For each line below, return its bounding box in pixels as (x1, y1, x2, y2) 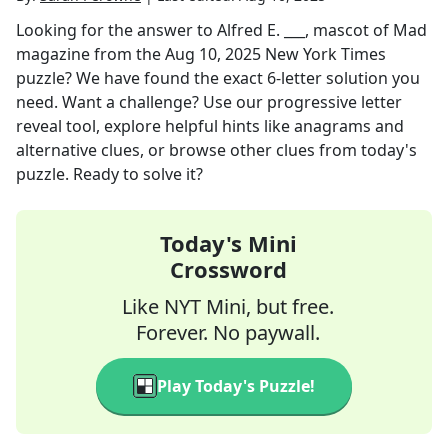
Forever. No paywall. (136, 319, 320, 346)
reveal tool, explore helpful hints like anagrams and (16, 115, 404, 137)
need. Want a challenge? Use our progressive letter (16, 91, 402, 113)
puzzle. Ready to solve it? (16, 163, 203, 185)
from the (90, 43, 165, 65)
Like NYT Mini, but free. (122, 293, 334, 320)
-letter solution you (276, 67, 420, 89)
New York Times (265, 43, 386, 65)
